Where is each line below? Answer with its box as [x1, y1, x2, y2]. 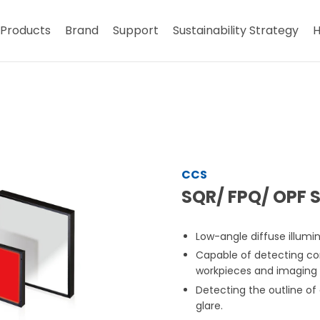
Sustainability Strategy [173, 22, 299, 39]
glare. [196, 298, 223, 313]
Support [113, 22, 159, 39]
